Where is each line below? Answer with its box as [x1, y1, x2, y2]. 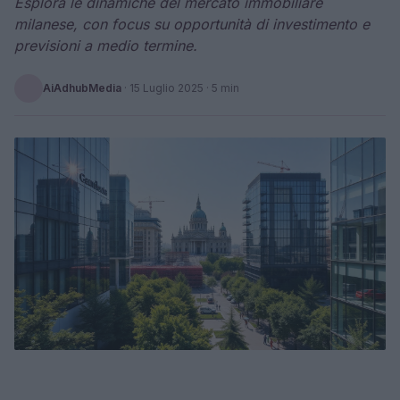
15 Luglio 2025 [129, 81, 204, 95]
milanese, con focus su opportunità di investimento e [14, 15, 370, 33]
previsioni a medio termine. [14, 37, 197, 54]
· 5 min [204, 81, 239, 95]
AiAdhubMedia [43, 81, 121, 95]
